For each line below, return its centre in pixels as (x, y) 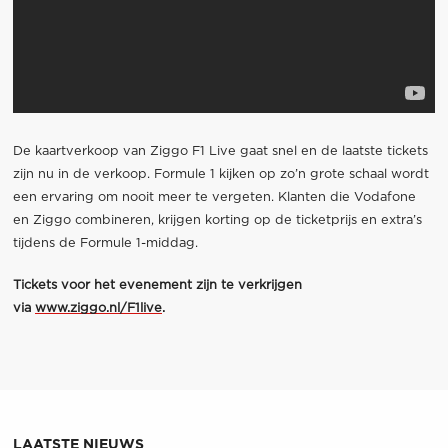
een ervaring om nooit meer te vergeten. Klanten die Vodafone (214, 197)
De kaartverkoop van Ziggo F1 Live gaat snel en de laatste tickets (220, 151)
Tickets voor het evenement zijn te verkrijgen (157, 285)
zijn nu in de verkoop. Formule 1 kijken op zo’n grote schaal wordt (220, 174)
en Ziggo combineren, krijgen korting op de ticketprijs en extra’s (217, 220)
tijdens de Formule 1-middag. (105, 243)
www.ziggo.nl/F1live (98, 308)
